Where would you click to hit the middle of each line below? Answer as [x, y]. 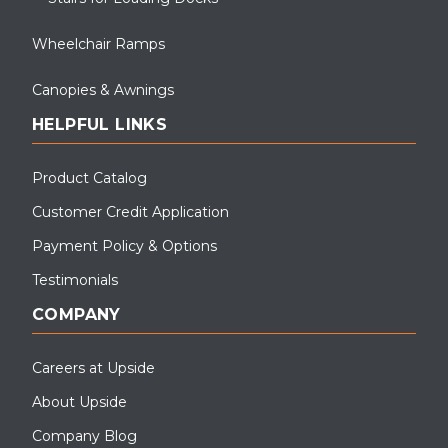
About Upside [79, 401]
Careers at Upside [93, 367]
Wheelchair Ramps [98, 43]
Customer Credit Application [130, 211]
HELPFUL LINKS [100, 124]
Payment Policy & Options [124, 245]
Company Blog [84, 435]
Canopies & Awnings [103, 89]
